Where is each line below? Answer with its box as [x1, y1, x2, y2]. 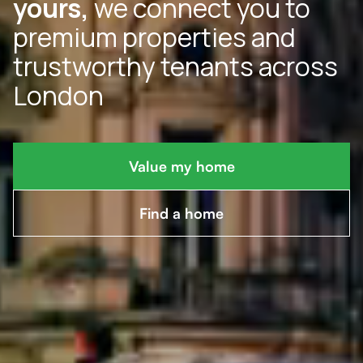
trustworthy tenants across [13, 49, 338, 85]
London [13, 78, 104, 114]
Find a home [139, 204, 224, 223]
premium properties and [13, 19, 296, 56]
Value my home [128, 157, 235, 176]
